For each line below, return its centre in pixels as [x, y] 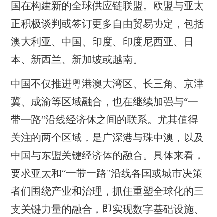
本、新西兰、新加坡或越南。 [77, 59]
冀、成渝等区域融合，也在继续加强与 [97, 101]
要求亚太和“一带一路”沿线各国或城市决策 [107, 173]
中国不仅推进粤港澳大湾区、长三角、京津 [108, 84]
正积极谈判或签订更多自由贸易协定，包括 [108, 23]
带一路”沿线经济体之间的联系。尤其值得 [105, 119]
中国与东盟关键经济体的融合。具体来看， [108, 155]
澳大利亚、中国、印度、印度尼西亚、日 [102, 41]
